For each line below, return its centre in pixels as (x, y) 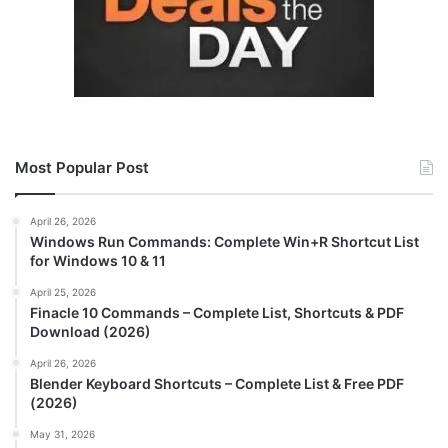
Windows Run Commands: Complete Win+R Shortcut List (224, 242)
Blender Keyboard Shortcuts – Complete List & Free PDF (217, 384)
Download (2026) (90, 332)
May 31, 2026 (62, 434)
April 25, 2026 (63, 292)
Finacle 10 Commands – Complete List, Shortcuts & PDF (217, 313)
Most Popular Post (82, 168)
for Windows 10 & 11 (98, 261)
